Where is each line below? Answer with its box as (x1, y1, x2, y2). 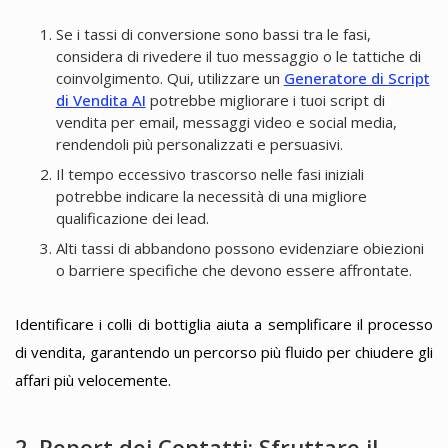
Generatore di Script (283, 68, 430, 88)
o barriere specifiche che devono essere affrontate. (55, 260, 412, 281)
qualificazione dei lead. (55, 208, 209, 229)
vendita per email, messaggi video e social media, (55, 112, 397, 132)
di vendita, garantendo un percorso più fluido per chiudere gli (15, 341, 433, 362)
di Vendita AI (55, 90, 146, 110)
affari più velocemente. (15, 369, 171, 390)
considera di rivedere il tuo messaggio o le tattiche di (55, 46, 421, 66)
